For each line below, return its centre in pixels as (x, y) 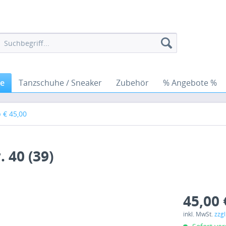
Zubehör (132, 83)
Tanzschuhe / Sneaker (60, 83)
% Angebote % (190, 83)
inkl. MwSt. (199, 214)
